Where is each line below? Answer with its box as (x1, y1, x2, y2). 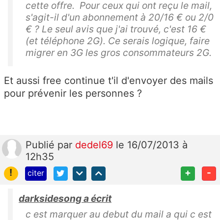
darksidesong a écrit (19, 192, 111, 204)
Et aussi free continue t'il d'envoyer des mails (4, 74, 213, 86)
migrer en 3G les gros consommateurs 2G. (26, 46, 212, 58)
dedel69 (75, 138, 116, 151)
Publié (26, 138, 57, 151)
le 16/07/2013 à (116, 138, 188, 151)
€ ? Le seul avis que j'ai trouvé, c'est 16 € (26, 23, 206, 35)
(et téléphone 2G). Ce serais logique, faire (26, 34, 210, 47)
